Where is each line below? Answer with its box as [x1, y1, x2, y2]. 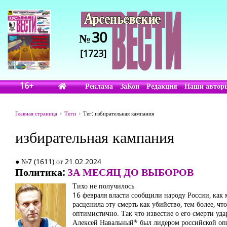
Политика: [15, 165, 67, 179]
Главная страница [15, 109, 57, 117]
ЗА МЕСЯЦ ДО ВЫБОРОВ [67, 165, 194, 179]
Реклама [85, 81, 113, 91]
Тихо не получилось [72, 181, 134, 191]
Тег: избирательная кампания [83, 109, 154, 117]
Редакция [146, 81, 178, 91]
